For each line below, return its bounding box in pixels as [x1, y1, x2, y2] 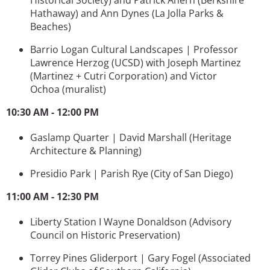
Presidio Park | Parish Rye [30, 166, 148, 180]
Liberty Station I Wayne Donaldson [30, 215, 189, 228]
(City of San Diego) [148, 166, 233, 180]
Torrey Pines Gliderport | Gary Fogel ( [30, 251, 201, 265]
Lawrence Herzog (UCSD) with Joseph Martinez [30, 55, 241, 69]
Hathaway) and [30, 6, 101, 20]
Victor [190, 69, 217, 83]
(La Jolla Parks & [152, 6, 224, 20]
